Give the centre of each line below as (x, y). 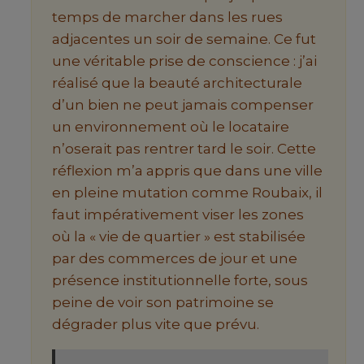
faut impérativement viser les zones (178, 214)
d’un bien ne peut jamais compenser (183, 104)
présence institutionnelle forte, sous (180, 280)
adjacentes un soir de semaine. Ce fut (184, 39)
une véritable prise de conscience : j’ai (184, 61)
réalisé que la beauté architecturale (177, 82)
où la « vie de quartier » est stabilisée (179, 236)
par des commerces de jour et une (175, 258)
